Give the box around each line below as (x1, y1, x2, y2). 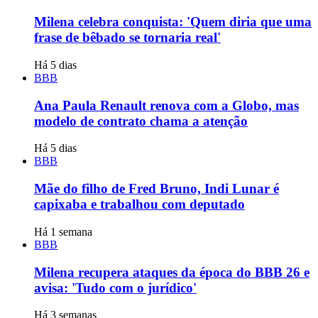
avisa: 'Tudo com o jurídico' (34, 280, 197, 295)
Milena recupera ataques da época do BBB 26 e (34, 264, 309, 280)
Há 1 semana (34, 225, 92, 238)
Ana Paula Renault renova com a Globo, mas (34, 97, 299, 113)
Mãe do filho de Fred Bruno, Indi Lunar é (34, 181, 279, 197)
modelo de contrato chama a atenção (34, 113, 248, 128)
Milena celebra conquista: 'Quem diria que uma (34, 14, 312, 30)
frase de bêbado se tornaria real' (34, 30, 221, 45)
